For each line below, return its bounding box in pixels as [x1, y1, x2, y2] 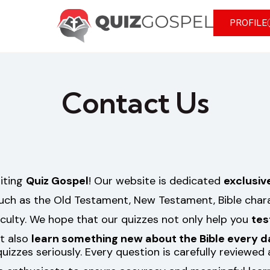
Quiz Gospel [26, 174, 89, 189]
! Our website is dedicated [89, 174, 224, 189]
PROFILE [230, 17, 267, 29]
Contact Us [61, 85, 209, 121]
